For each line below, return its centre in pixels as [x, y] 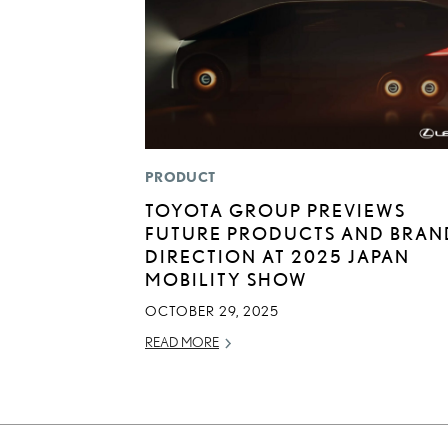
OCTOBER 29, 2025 [212, 311]
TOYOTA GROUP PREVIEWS [275, 210]
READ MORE [182, 342]
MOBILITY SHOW [226, 279]
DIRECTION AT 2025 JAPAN [277, 256]
